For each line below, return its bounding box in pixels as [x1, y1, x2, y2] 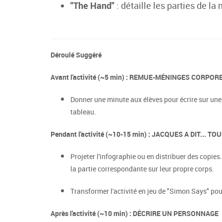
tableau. [70, 107, 96, 116]
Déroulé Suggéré [51, 50, 102, 59]
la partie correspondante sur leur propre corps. [70, 164, 214, 173]
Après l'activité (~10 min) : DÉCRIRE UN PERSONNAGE [51, 209, 219, 218]
